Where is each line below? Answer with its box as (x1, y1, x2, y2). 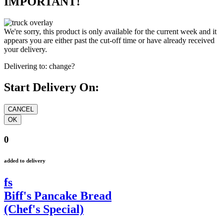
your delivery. (4, 45, 47, 54)
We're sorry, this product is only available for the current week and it (4, 27, 217, 36)
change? (49, 62, 75, 71)
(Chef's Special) (4, 202, 84, 216)
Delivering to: (4, 62, 47, 71)
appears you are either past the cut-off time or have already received (4, 36, 215, 45)
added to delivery (4, 157, 46, 164)
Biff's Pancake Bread (4, 189, 111, 202)
